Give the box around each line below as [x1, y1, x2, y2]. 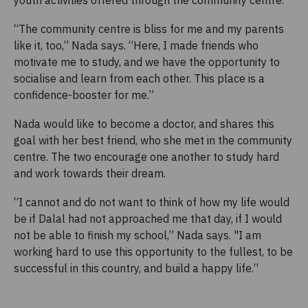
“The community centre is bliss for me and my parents [14, 22, 284, 36]
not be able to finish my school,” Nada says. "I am [14, 228, 261, 243]
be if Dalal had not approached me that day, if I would [14, 212, 282, 226]
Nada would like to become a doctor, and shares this [14, 117, 274, 131]
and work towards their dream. [14, 166, 168, 181]
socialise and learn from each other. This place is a [14, 71, 265, 86]
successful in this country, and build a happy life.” [14, 261, 261, 276]
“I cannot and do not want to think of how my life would [14, 195, 289, 210]
